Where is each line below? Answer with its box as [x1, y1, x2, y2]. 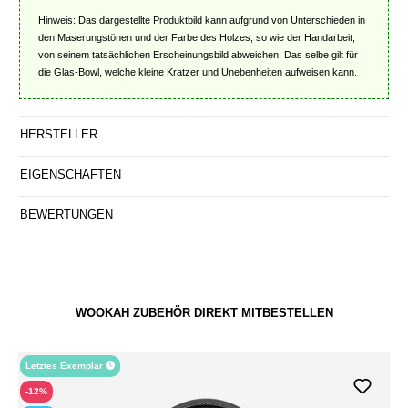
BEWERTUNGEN [20, 208, 113, 222]
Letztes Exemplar [25, 361, 106, 372]
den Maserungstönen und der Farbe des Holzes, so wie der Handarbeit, [38, 32, 355, 44]
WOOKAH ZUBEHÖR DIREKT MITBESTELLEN [75, 306, 333, 321]
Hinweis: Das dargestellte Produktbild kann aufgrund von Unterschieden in [38, 15, 365, 26]
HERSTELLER [20, 127, 97, 142]
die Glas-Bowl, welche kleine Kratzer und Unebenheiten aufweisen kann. [38, 66, 357, 78]
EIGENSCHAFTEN [20, 168, 121, 182]
